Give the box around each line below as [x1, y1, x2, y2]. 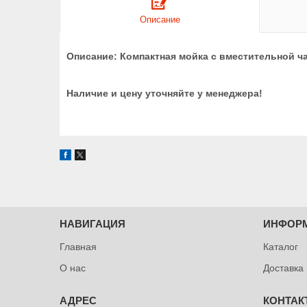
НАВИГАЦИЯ [60, 217, 126, 230]
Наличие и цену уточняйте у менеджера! [66, 87, 262, 99]
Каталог [263, 241, 299, 252]
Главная [60, 241, 97, 252]
